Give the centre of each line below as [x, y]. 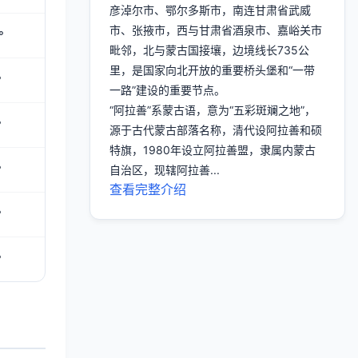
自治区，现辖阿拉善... [165, 170]
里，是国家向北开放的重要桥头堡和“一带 [212, 70]
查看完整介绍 [148, 189]
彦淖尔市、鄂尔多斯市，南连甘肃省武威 [210, 10]
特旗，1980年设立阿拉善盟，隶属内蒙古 [213, 150]
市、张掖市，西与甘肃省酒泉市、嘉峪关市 [216, 30]
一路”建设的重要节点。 [167, 90]
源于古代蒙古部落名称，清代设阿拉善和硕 [216, 130]
